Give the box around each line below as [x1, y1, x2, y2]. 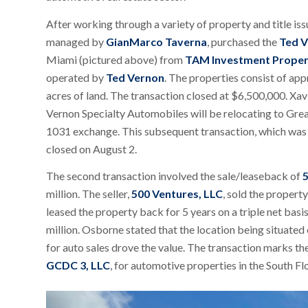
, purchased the [207, 34, 279, 48]
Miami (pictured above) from [46, 52, 185, 66]
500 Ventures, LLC [131, 187, 223, 201]
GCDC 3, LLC [46, 258, 110, 272]
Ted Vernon [106, 70, 164, 84]
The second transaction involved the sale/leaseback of [46, 169, 302, 183]
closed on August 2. [46, 142, 137, 155]
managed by [46, 34, 106, 48]
